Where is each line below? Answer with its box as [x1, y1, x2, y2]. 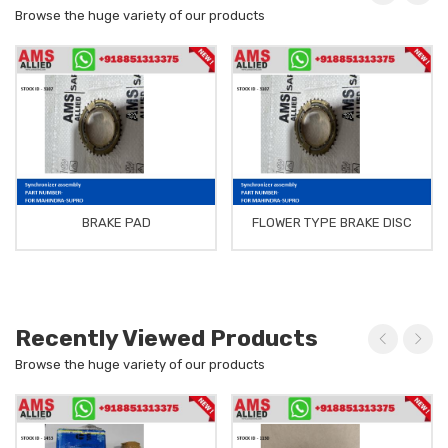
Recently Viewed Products [15, 323, 318, 352]
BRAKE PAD [81, 214, 151, 230]
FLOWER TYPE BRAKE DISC [252, 214, 412, 230]
